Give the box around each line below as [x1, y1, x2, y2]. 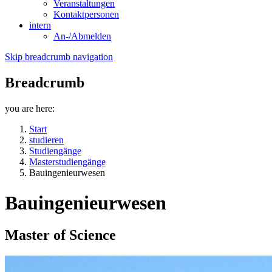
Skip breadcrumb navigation [5, 52, 113, 63]
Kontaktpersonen [53, 9, 119, 20]
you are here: [5, 103, 55, 114]
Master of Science [5, 227, 116, 243]
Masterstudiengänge [29, 157, 106, 168]
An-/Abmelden [53, 31, 111, 42]
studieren [29, 135, 64, 146]
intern [29, 20, 51, 31]
